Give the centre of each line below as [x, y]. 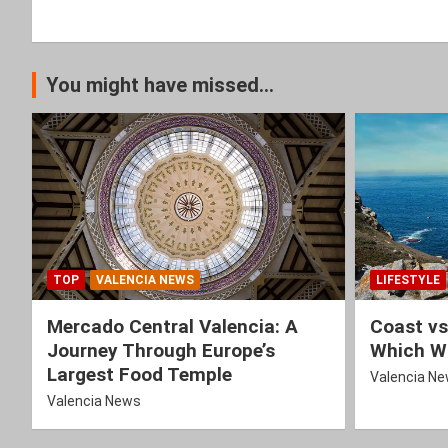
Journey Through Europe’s [161, 351]
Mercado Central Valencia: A [172, 327]
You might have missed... [160, 84]
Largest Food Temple [139, 375]
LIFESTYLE [407, 280]
